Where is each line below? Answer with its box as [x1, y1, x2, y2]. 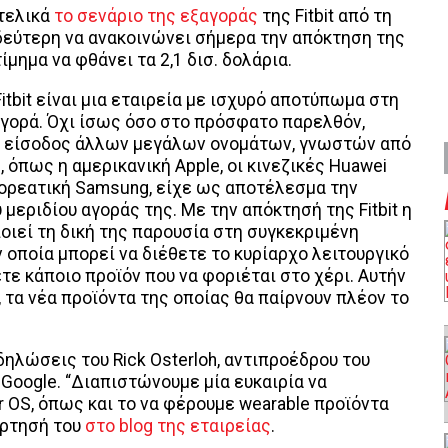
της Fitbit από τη [258, 6, 392, 27]
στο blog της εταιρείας [85, 415, 271, 436]
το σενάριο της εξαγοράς [54, 6, 258, 27]
